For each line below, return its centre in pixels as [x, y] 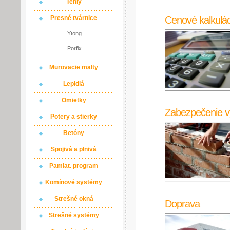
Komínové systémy [74, 182]
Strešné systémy [74, 215]
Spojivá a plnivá [74, 149]
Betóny [74, 133]
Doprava [182, 204]
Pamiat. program [74, 166]
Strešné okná [74, 199]
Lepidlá [74, 84]
